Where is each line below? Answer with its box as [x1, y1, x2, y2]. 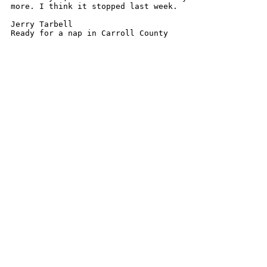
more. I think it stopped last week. [11, 2, 178, 11]
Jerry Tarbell [11, 20, 73, 29]
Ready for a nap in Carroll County [11, 29, 168, 38]
